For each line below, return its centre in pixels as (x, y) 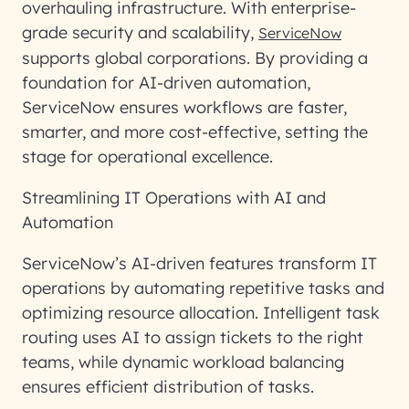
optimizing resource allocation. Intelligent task (201, 313)
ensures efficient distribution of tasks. (170, 387)
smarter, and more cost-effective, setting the (195, 132)
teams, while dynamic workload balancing (183, 362)
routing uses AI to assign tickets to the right (193, 337)
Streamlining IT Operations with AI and (174, 198)
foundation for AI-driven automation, (166, 83)
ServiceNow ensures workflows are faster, (184, 107)
